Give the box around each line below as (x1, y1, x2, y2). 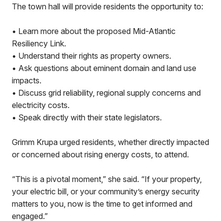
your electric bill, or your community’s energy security (12, 186, 200, 196)
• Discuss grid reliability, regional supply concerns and (12, 88, 201, 98)
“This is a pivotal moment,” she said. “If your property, (12, 174, 202, 184)
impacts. (12, 75, 41, 85)
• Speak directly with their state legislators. (12, 112, 162, 122)
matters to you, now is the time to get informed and (12, 199, 192, 209)
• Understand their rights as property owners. (12, 51, 171, 61)
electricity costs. (12, 100, 70, 110)
